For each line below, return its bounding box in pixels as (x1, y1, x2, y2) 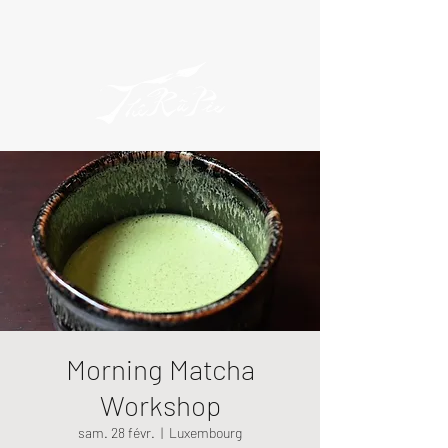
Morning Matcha (65, 352, 255, 386)
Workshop (99, 388, 221, 422)
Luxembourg (169, 424, 242, 441)
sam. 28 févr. (78, 424, 155, 441)
